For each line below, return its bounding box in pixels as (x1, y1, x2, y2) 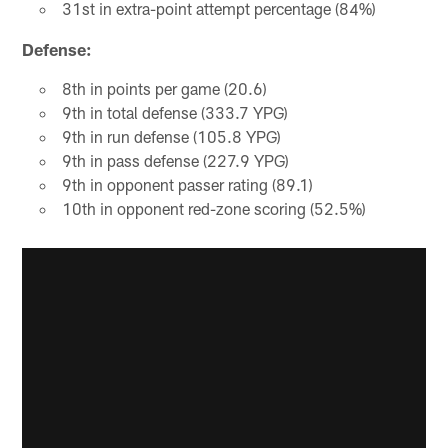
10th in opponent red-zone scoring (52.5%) (61, 199, 366, 219)
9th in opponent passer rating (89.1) (61, 175, 313, 195)
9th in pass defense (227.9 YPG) (61, 151, 289, 171)
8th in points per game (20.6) (61, 79, 267, 99)
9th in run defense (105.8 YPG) (61, 127, 281, 147)
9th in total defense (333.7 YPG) (61, 103, 288, 123)
